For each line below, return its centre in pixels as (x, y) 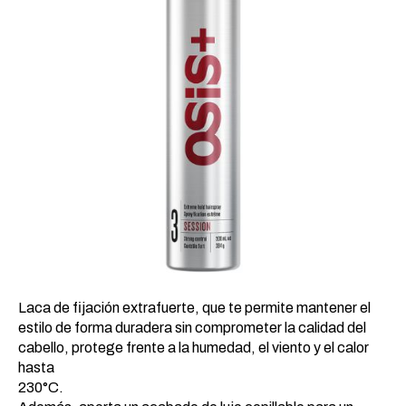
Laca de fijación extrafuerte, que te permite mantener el (194, 308)
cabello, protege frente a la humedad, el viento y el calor (193, 348)
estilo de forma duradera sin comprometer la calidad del (192, 328)
